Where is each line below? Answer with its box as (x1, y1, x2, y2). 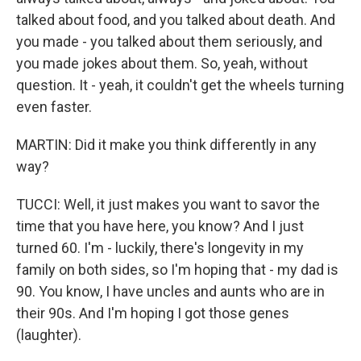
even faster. (16, 98, 92, 115)
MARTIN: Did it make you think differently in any (16, 136, 317, 153)
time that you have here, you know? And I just (16, 218, 304, 234)
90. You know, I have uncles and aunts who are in (16, 283, 325, 300)
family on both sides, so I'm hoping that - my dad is (16, 261, 338, 278)
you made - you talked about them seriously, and (16, 33, 322, 50)
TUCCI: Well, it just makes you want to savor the (16, 196, 320, 213)
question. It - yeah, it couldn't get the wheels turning (16, 77, 344, 93)
